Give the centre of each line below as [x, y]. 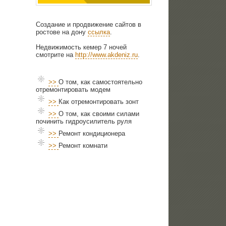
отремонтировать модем [73, 90]
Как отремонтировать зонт [99, 102]
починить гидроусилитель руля [84, 122]
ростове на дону [62, 32]
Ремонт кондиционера [92, 134]
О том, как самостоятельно [101, 82]
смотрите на [56, 55]
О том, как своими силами [99, 114]
